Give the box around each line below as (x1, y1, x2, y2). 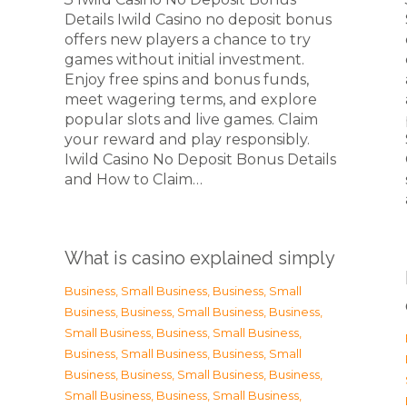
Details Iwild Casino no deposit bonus (65, 11, 332, 28)
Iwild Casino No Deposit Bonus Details (65, 151, 336, 168)
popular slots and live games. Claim (65, 111, 318, 128)
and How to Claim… (65, 171, 203, 188)
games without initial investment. (65, 51, 304, 68)
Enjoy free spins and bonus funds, (65, 71, 309, 88)
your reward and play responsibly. (65, 131, 310, 148)
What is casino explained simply (65, 247, 335, 269)
